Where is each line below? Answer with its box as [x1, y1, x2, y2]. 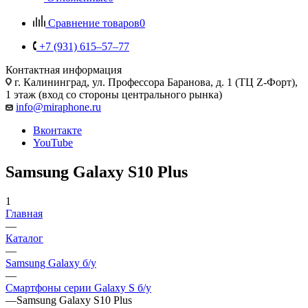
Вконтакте [33, 124, 82, 136]
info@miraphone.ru [16, 100, 101, 113]
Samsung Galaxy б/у [5, 256, 96, 269]
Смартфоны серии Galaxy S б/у [5, 281, 151, 294]
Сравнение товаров [48, 16, 140, 29]
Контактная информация [5, 63, 122, 76]
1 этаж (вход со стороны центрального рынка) [5, 88, 222, 100]
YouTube [33, 136, 73, 148]
